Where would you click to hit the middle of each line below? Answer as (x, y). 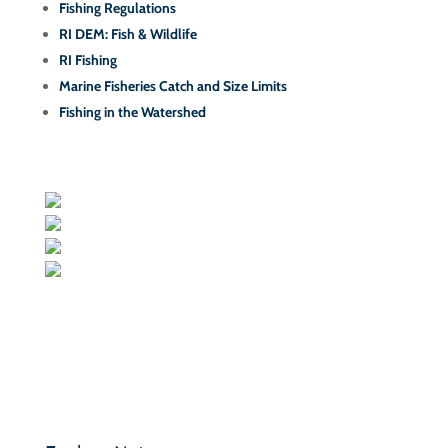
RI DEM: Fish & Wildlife (127, 34)
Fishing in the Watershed (132, 112)
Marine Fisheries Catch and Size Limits (172, 86)
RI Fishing (87, 60)
